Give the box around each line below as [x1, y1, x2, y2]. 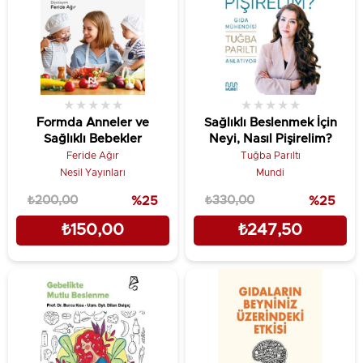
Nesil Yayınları [60, 168, 126, 177]
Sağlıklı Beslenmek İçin [203, 117, 337, 129]
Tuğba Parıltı [240, 151, 301, 160]
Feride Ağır [66, 151, 119, 160]
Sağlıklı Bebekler [44, 133, 142, 145]
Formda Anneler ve [36, 117, 149, 129]
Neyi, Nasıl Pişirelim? [208, 133, 332, 145]
